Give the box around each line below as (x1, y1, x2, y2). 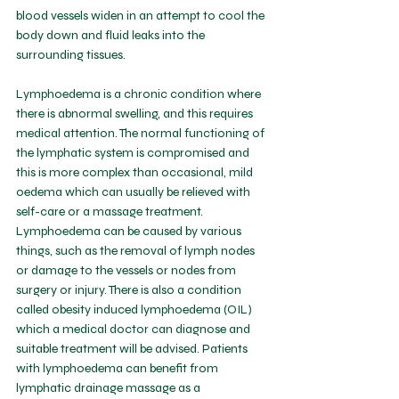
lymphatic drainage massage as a (16, 380, 203, 395)
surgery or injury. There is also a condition (16, 282, 244, 297)
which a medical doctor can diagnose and (16, 322, 253, 337)
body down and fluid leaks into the (16, 28, 208, 43)
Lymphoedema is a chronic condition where (16, 86, 264, 102)
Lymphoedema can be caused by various (16, 224, 244, 239)
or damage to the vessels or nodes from (16, 263, 239, 278)
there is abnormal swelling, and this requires (16, 106, 256, 121)
